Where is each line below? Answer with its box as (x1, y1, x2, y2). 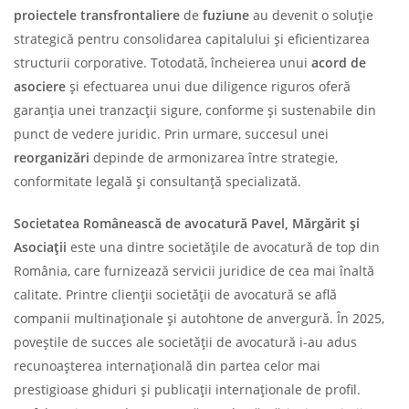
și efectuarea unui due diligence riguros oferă (66, 77, 351, 95)
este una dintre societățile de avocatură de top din (67, 237, 380, 256)
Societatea (14, 214, 83, 232)
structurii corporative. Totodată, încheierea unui (14, 53, 311, 71)
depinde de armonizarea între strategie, (89, 148, 338, 166)
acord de (311, 53, 366, 71)
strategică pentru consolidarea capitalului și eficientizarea (14, 29, 370, 47)
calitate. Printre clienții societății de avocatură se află (14, 285, 337, 303)
